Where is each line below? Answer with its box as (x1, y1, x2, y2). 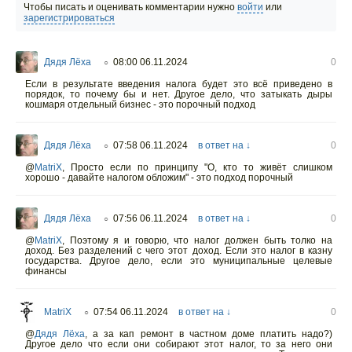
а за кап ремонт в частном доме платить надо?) (87, 328, 333, 339)
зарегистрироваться (24, 12, 115, 24)
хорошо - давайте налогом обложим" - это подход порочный (25, 171, 293, 183)
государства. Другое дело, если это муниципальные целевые (25, 255, 332, 266)
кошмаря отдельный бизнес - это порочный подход (25, 98, 255, 110)
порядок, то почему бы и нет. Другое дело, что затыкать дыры (25, 88, 332, 100)
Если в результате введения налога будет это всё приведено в (25, 78, 332, 90)
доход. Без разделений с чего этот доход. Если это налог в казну (25, 244, 332, 256)
